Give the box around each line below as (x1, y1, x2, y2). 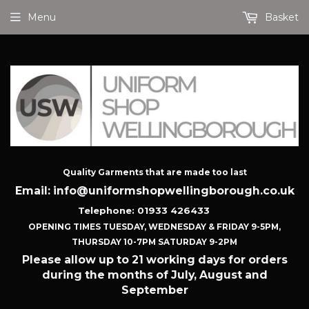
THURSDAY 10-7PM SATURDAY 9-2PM (72, 236, 237, 247)
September (121, 283, 188, 297)
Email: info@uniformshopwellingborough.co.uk (14, 183, 295, 197)
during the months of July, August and (41, 268, 268, 282)
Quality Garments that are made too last (62, 167, 247, 178)
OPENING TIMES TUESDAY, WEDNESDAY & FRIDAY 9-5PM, (28, 221, 281, 232)
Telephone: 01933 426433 (77, 204, 232, 216)
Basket (262, 11, 299, 23)
